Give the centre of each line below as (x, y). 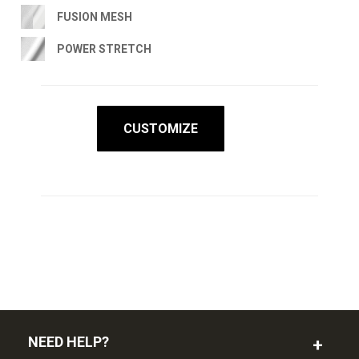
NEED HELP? (69, 341)
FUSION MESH (95, 16)
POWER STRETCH (104, 48)
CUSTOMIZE (161, 128)
